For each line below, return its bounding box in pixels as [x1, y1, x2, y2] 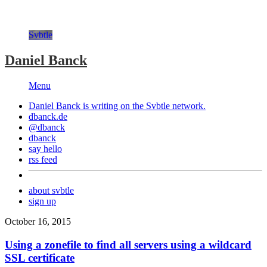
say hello [29, 143, 62, 154]
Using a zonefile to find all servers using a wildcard [5, 238, 252, 251]
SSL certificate [5, 251, 74, 264]
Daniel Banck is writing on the [29, 100, 146, 111]
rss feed [29, 154, 57, 164]
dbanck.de [29, 111, 67, 122]
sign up [29, 195, 56, 206]
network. [170, 100, 206, 111]
